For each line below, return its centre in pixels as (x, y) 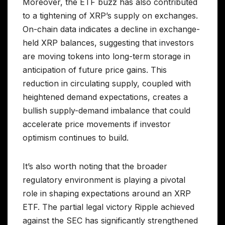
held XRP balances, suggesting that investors (108, 43)
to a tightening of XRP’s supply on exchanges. (110, 16)
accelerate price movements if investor (97, 124)
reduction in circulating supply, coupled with (107, 84)
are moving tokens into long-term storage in (106, 57)
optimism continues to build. (76, 138)
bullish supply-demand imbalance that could (106, 111)
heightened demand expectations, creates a (105, 97)
